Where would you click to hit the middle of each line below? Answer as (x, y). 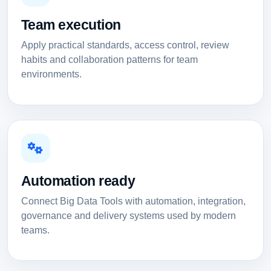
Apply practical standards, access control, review (125, 45)
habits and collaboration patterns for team (109, 60)
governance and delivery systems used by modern (128, 215)
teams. (35, 230)
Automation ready (78, 181)
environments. (51, 74)
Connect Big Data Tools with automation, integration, (133, 201)
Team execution (71, 25)
